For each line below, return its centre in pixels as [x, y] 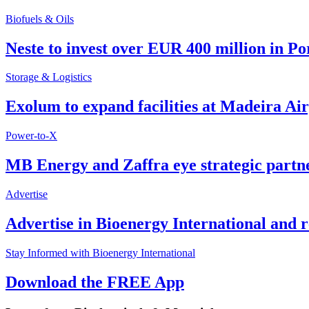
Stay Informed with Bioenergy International [100, 252]
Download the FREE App [95, 282]
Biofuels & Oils [40, 19]
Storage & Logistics [49, 77]
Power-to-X [31, 136]
